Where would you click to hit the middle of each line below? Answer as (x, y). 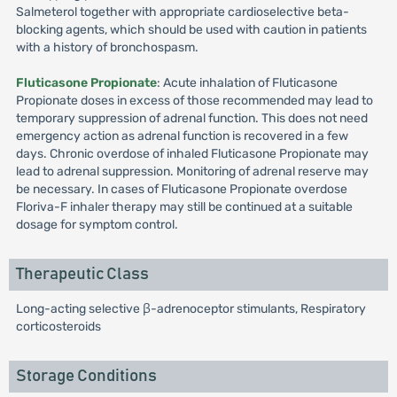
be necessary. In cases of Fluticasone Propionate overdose (181, 189)
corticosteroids (58, 327)
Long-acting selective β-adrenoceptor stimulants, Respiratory (191, 309)
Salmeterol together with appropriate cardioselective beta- (182, 12)
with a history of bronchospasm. (107, 47)
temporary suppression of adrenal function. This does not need (191, 118)
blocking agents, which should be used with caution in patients (191, 30)
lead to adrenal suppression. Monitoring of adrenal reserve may (192, 171)
